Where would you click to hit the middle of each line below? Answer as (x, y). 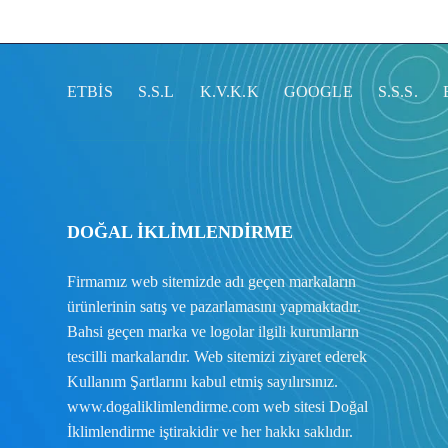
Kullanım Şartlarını (127, 381)
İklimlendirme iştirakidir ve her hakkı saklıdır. (210, 431)
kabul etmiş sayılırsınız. (262, 381)
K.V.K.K (229, 91)
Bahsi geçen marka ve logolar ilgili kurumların (213, 331)
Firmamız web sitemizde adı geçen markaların (211, 281)
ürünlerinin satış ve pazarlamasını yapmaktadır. (214, 306)
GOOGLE (318, 91)
